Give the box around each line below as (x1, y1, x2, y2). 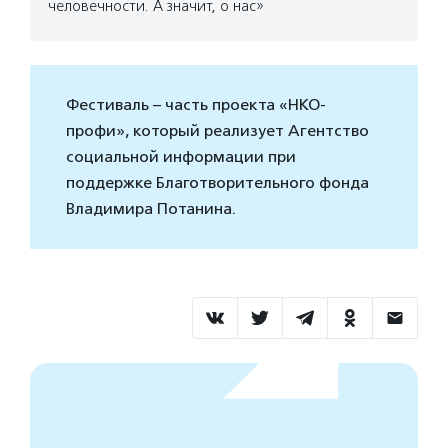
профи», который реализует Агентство (66, 121, 369, 141)
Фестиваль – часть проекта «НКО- (66, 95, 326, 115)
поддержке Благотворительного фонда (66, 173, 369, 193)
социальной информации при (66, 147, 296, 167)
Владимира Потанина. (66, 199, 236, 219)
